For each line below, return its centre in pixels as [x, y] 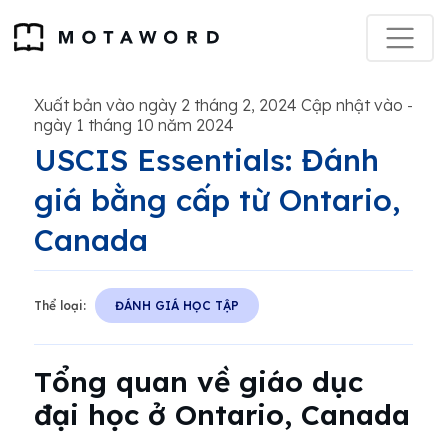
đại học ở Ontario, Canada [222, 414]
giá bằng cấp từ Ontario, [217, 200]
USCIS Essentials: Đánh [206, 160]
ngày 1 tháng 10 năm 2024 [134, 125]
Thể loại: [60, 305]
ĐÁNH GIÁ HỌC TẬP [177, 305]
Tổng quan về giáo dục [198, 381]
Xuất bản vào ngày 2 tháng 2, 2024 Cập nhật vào [218, 105]
